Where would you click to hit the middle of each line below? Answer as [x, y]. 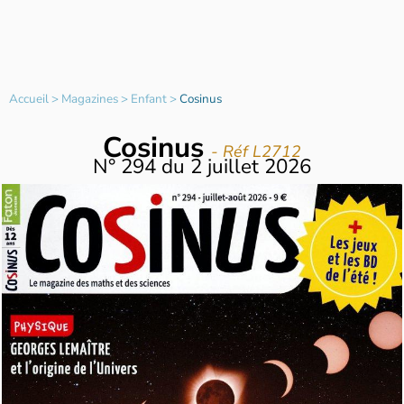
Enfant [149, 98]
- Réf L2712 [256, 152]
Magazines [90, 98]
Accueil [29, 98]
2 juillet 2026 [251, 166]
